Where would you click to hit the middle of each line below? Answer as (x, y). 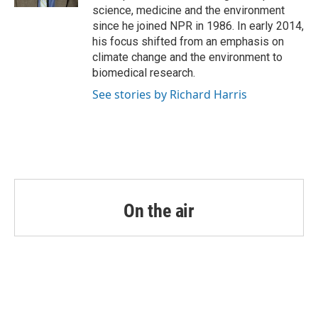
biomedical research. (144, 72)
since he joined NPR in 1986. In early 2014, (198, 26)
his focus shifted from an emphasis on (188, 41)
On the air (159, 210)
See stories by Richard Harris (170, 94)
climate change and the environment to (187, 57)
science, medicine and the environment (188, 10)
